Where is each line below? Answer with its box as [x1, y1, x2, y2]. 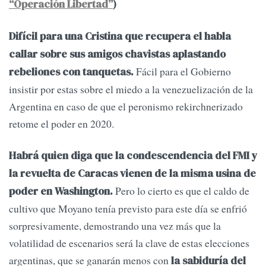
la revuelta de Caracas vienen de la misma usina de [9, 166, 256, 181]
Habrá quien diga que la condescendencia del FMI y [9, 148, 257, 163]
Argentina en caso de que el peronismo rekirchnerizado [9, 99, 243, 114]
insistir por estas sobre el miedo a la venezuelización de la [9, 82, 253, 97]
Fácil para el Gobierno [134, 64, 231, 79]
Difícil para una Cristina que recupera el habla [9, 29, 231, 44]
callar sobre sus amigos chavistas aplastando [9, 47, 226, 62]
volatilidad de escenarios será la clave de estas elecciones [9, 236, 249, 251]
